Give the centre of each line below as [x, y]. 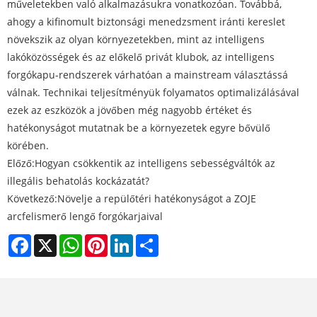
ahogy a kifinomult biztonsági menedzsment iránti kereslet [146, 22]
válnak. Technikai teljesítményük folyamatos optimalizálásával [153, 93]
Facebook [53, 240]
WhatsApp [106, 240]
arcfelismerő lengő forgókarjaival [85, 217]
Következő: [32, 199]
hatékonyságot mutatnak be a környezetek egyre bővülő [139, 128]
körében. [28, 146]
